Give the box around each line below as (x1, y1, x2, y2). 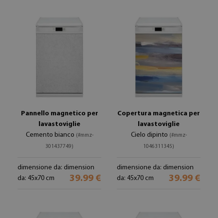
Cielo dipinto (130, 131, 169, 139)
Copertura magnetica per (117, 110, 200, 117)
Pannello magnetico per (20, 110, 98, 117)
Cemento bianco (25, 131, 76, 139)
